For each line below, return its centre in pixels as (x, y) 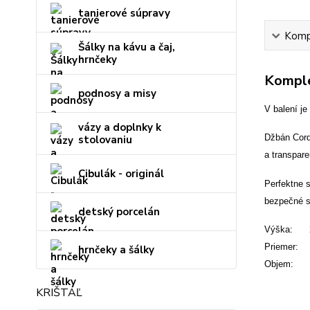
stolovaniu (105, 140)
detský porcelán (119, 212)
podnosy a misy (117, 93)
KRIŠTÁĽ (59, 293)
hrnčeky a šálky (116, 250)
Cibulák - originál (121, 174)
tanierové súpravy (124, 13)
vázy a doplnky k (120, 127)
